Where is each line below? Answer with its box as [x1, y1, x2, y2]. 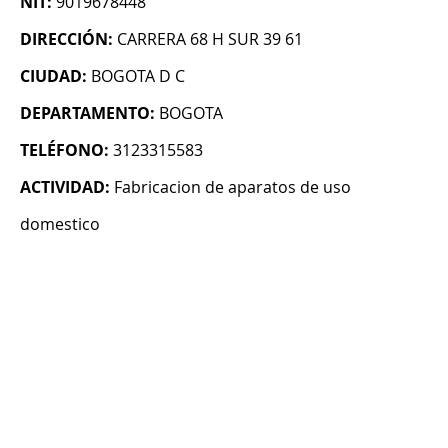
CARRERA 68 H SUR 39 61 [117, 28, 303, 51]
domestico [20, 213, 100, 236]
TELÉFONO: [20, 139, 109, 162]
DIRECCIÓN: [20, 28, 113, 51]
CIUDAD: [20, 65, 87, 88]
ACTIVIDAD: [20, 176, 110, 199]
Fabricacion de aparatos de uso [114, 176, 351, 199]
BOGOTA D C [91, 65, 185, 88]
